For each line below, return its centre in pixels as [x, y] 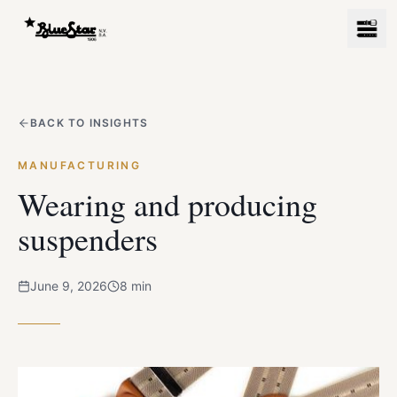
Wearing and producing [167, 204]
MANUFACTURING [80, 165]
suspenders [88, 238]
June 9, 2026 [69, 286]
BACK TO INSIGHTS [90, 123]
